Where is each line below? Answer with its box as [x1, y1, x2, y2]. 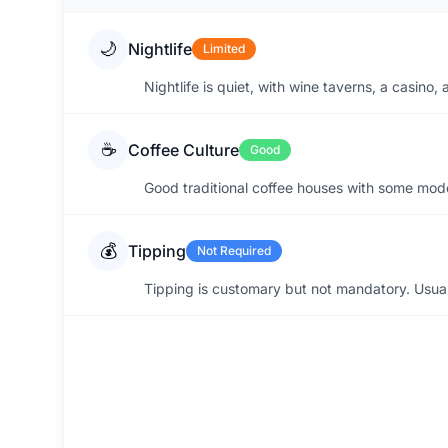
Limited [203, 41, 245, 56]
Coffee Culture [128, 140, 239, 160]
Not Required [197, 243, 271, 258]
